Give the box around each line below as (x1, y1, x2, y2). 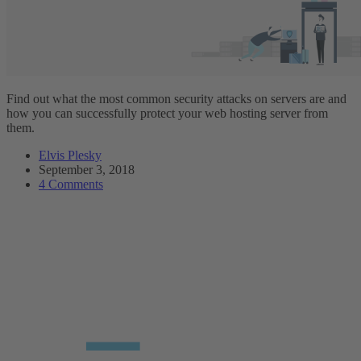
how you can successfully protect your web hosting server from (6, 106, 328, 120)
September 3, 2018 (39, 162, 135, 176)
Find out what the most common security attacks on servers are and (6, 91, 346, 106)
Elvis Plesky (39, 147, 102, 162)
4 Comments (39, 176, 103, 191)
